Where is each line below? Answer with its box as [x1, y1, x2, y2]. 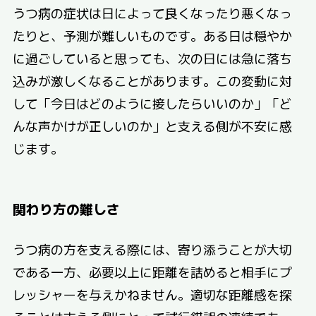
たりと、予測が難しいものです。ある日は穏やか [12, 26, 292, 45]
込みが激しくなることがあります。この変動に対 [12, 71, 292, 90]
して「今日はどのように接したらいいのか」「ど [12, 94, 292, 113]
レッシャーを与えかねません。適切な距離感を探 [12, 284, 292, 303]
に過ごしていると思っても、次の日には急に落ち [12, 49, 292, 68]
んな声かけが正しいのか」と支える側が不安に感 [12, 116, 292, 135]
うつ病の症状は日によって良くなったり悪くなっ [12, 4, 292, 23]
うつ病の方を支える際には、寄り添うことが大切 [12, 239, 292, 258]
